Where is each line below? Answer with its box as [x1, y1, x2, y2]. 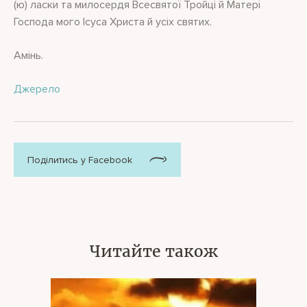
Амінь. [14, 49, 43, 62]
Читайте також [89, 241, 218, 261]
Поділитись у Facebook [27, 153, 132, 166]
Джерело [14, 82, 60, 96]
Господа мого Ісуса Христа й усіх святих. [14, 15, 212, 29]
